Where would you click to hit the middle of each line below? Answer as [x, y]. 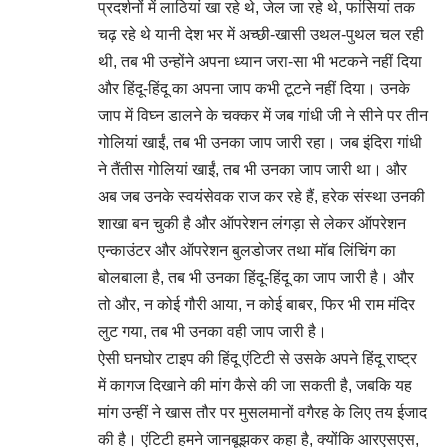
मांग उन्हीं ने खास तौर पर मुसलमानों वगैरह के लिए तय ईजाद [262, 412]
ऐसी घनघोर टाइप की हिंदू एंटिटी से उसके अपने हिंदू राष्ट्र [257, 358]
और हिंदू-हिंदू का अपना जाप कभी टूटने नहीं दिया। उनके [254, 88]
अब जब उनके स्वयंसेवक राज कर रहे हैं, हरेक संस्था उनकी [261, 196]
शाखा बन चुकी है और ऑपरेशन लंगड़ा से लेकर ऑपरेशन [252, 223]
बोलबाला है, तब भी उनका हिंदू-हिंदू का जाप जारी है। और [256, 277]
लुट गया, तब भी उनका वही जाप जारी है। [212, 331]
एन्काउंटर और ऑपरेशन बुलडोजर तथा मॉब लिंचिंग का [247, 250]
